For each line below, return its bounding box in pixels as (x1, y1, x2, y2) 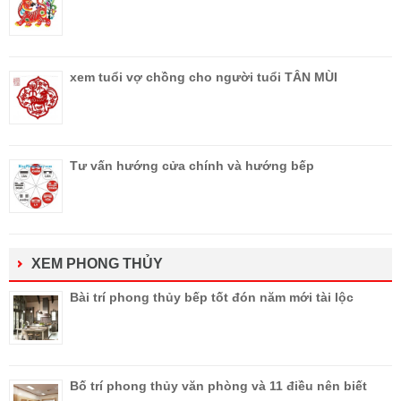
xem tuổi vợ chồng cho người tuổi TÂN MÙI (70, 70, 337, 85)
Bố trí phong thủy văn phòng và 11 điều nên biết (70, 379, 367, 394)
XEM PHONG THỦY (31, 256, 163, 272)
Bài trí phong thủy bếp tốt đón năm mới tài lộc (70, 290, 354, 305)
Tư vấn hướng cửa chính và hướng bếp (70, 158, 314, 174)
